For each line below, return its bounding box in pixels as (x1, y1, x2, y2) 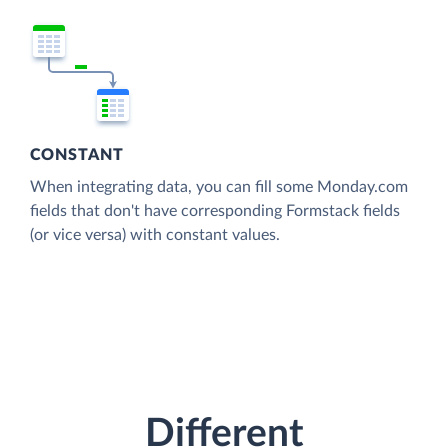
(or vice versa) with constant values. (30, 226, 280, 243)
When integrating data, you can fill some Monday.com (30, 178, 408, 195)
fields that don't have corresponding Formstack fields (30, 202, 400, 219)
